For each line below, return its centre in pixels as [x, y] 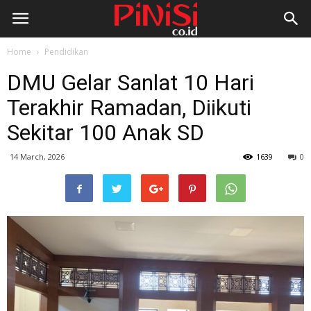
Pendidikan [66, 52]
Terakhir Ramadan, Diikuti [129, 108]
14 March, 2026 [37, 157]
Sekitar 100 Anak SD [106, 133]
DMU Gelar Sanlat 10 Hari [131, 83]
